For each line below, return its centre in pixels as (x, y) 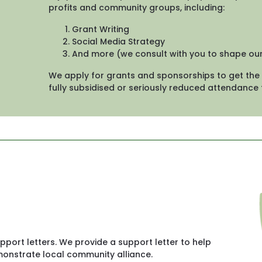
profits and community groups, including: (137, 7)
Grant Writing (101, 29)
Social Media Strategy (119, 41)
